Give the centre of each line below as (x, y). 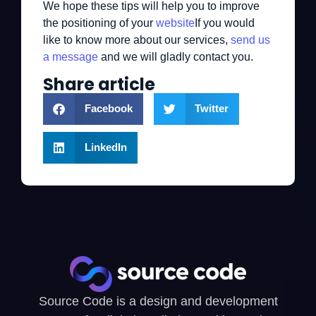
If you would (225, 23)
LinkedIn (105, 147)
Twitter (212, 109)
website (175, 23)
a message (71, 57)
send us (250, 40)
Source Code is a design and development (158, 301)
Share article (99, 84)
